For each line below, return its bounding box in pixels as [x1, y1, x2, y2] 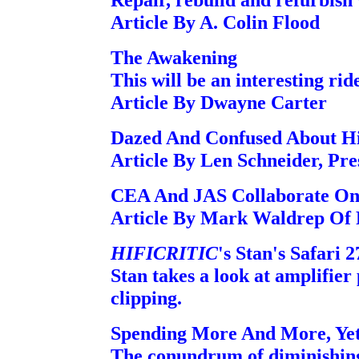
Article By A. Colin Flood [111, 11, 320, 33]
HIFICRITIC [111, 242, 218, 264]
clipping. [111, 287, 182, 309]
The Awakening [111, 46, 237, 68]
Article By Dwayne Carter [111, 91, 327, 113]
